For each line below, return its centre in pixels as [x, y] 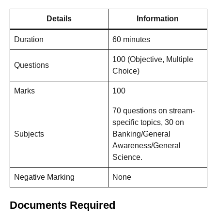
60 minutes [131, 40]
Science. [127, 157]
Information [158, 19]
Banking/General [141, 134]
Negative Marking [44, 177]
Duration [29, 40]
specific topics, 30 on [148, 123]
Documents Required [62, 205]
